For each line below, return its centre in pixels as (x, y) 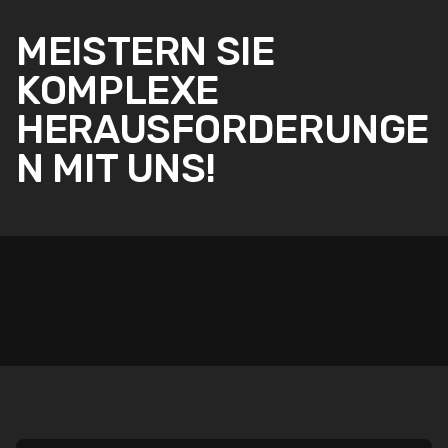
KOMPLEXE (118, 90)
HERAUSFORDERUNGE (223, 129)
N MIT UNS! (116, 168)
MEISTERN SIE (145, 51)
